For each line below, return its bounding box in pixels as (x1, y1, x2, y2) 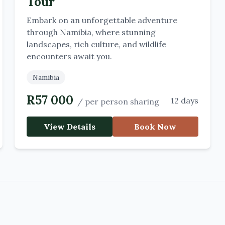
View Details (44, 122, 96, 132)
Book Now (134, 122, 177, 132)
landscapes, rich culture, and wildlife (27, 39, 167, 49)
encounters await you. (27, 51, 113, 61)
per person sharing (85, 96, 160, 106)
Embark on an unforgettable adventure (27, 15, 178, 25)
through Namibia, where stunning (27, 27, 156, 37)
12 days (170, 95, 198, 105)
